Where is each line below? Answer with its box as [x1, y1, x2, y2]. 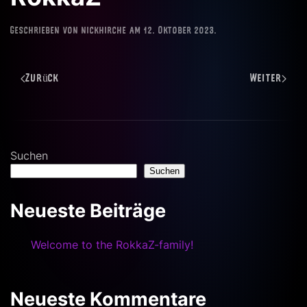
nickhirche [82, 26, 127, 37]
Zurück [25, 73, 60, 85]
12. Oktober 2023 [144, 26, 214, 37]
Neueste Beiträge [10, 199, 166, 223]
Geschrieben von [10, 26, 82, 37]
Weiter [250, 73, 282, 85]
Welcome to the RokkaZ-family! [31, 238, 193, 252]
